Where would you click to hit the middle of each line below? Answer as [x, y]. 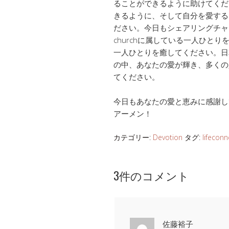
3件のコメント [151, 175]
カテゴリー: [133, 137]
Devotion [168, 137]
